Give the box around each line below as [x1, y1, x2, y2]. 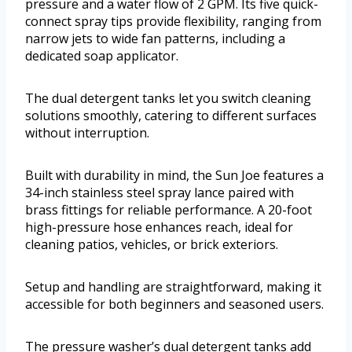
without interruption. [25, 124, 149, 142]
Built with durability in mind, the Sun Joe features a [25, 167, 324, 185]
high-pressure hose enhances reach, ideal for [25, 218, 293, 236]
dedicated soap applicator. [25, 47, 178, 65]
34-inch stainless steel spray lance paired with [25, 184, 294, 202]
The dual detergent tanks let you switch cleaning [25, 90, 311, 108]
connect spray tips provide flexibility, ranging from [25, 13, 321, 31]
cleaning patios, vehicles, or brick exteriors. [25, 236, 278, 254]
